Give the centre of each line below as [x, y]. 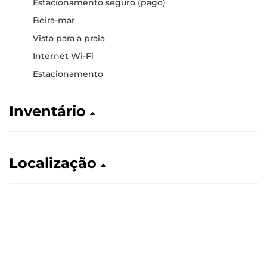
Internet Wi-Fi [63, 56]
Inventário [49, 111]
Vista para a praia [69, 38]
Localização [55, 163]
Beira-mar [54, 20]
